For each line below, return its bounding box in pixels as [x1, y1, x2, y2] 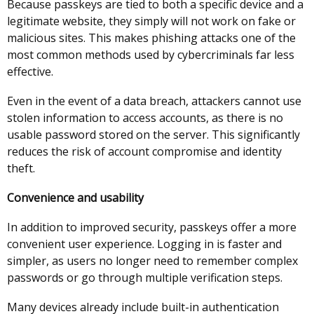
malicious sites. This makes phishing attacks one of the [7, 30, 296, 46]
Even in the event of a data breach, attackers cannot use [7, 93, 301, 109]
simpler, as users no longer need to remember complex [7, 253, 298, 268]
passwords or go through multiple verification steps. [7, 270, 285, 285]
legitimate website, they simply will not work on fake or [7, 13, 296, 29]
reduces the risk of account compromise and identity [7, 144, 282, 159]
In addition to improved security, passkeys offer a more [7, 219, 296, 235]
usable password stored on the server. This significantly [7, 127, 300, 142]
